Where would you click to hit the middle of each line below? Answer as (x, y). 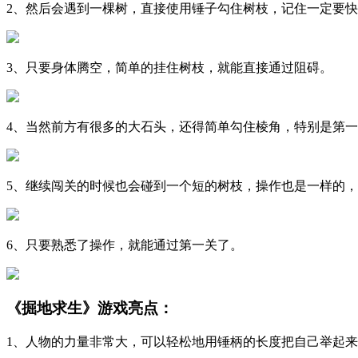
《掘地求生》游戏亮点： (90, 308)
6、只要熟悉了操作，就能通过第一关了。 (125, 245)
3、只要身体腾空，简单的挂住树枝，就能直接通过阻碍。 (169, 67)
